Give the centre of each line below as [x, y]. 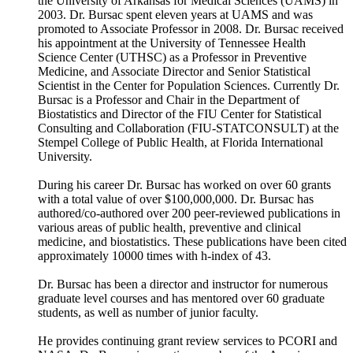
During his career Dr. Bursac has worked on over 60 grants [184, 185]
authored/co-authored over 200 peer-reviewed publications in [189, 214]
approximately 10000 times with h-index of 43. [154, 256]
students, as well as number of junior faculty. [148, 313]
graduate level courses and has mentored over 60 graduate [181, 299]
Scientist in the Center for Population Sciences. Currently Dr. [189, 86]
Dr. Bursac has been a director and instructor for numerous [183, 284]
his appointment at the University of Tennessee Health [172, 43]
